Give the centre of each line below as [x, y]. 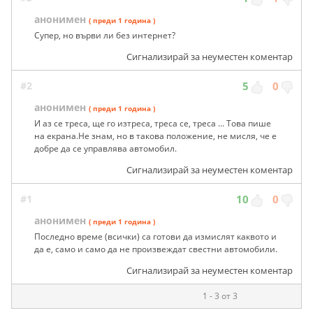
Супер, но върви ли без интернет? [105, 36]
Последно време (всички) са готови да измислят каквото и [155, 237]
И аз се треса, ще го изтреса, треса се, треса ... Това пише [153, 124]
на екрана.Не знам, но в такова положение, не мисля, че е [155, 136]
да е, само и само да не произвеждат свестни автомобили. [156, 249]
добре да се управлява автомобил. [105, 149]
